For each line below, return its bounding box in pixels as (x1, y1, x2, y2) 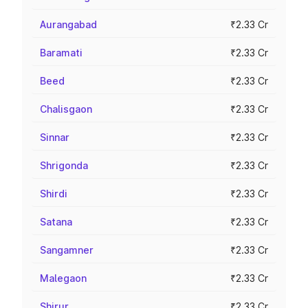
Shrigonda (40, 159, 88, 171)
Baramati (40, 47, 82, 58)
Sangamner (40, 244, 93, 256)
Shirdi (40, 188, 67, 199)
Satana (40, 216, 72, 228)
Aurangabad (40, 19, 97, 30)
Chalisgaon (40, 103, 92, 115)
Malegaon (40, 272, 87, 284)
